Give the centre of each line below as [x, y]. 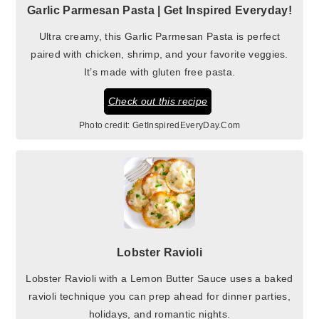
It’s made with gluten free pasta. [159, 72]
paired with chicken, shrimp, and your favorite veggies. [159, 54]
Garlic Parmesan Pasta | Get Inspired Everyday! [159, 10]
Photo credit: [104, 125]
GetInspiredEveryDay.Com [187, 125]
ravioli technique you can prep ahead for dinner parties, [159, 296]
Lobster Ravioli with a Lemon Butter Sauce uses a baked [159, 278]
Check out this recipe [158, 101]
